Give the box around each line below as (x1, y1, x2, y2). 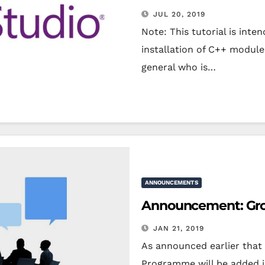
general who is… (141, 61, 216, 73)
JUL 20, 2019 (153, 9, 205, 18)
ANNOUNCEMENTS (145, 179, 198, 186)
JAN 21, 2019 (153, 224, 204, 232)
